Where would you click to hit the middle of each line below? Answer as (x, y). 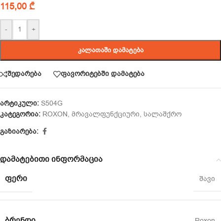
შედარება (24, 74)
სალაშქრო (163, 114)
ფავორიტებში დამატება (103, 74)
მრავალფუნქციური (106, 114)
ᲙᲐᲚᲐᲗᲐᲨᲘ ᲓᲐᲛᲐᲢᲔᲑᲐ (110, 50)
